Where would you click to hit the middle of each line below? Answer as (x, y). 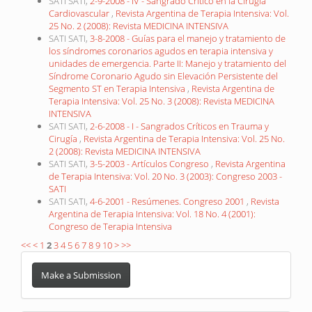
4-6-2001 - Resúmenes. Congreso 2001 (168, 201)
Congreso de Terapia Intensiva (110, 226)
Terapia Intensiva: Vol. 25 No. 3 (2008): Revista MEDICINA (162, 101)
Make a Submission (81, 275)
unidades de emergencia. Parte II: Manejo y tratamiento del (167, 63)
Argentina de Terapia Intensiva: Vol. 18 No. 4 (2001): (152, 214)
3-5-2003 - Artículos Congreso (150, 164)
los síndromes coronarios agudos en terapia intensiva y (161, 51)
